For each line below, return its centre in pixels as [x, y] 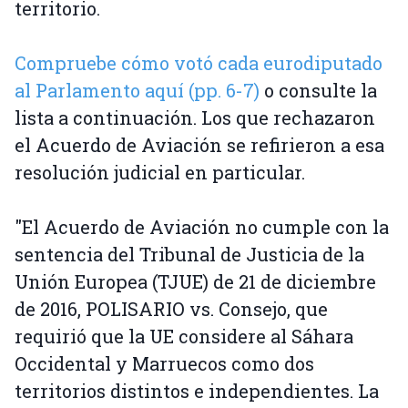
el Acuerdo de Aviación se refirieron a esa [199, 145]
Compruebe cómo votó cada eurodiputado [199, 63]
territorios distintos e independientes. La [197, 391]
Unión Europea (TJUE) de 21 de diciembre [195, 282]
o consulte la [318, 91]
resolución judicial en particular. [160, 173]
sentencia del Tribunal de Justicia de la [189, 255]
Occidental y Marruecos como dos [164, 364]
